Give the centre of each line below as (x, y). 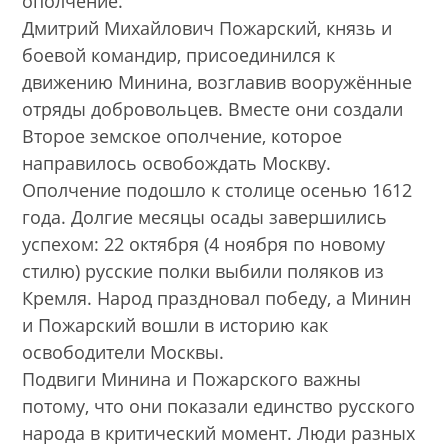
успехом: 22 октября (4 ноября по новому (204, 244)
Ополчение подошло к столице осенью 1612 (217, 190)
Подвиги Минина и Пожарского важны (192, 379)
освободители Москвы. (123, 352)
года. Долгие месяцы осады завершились (205, 217)
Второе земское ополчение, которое (182, 136)
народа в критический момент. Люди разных (219, 433)
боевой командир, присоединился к (179, 55)
